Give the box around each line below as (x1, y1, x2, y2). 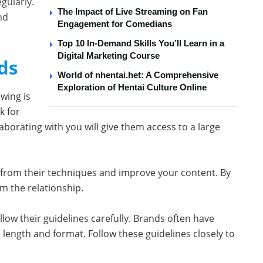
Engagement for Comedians (58, 18, 172, 29)
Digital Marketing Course (58, 50, 160, 60)
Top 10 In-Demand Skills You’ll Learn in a (58, 38, 224, 48)
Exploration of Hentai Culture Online (58, 82, 207, 92)
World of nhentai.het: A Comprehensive (58, 69, 218, 80)
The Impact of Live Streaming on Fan (58, 6, 208, 16)
